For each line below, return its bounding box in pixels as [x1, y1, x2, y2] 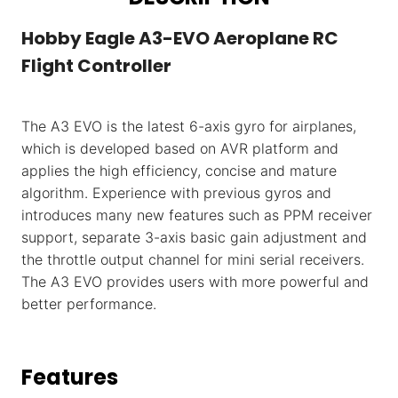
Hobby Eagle [21, 26, 139, 52]
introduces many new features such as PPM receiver [21, 206, 372, 225]
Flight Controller [21, 53, 171, 79]
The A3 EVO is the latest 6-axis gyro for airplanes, [21, 117, 356, 136]
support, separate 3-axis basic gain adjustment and [21, 228, 367, 247]
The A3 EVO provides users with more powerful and [21, 273, 369, 291]
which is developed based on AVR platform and [21, 139, 338, 158]
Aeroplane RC [213, 26, 338, 52]
